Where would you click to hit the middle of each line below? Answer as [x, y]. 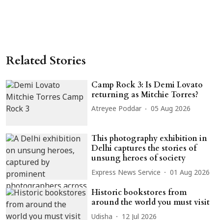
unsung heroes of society [139, 158]
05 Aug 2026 [171, 110]
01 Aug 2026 [190, 173]
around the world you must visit [151, 203]
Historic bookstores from [139, 193]
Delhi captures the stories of [144, 149]
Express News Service [126, 173]
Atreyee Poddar [117, 110]
